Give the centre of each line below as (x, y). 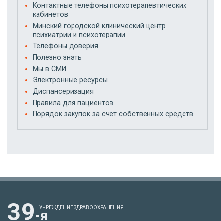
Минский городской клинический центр (99, 26)
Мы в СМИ (49, 69)
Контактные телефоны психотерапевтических (110, 5)
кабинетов (50, 14)
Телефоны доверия (65, 46)
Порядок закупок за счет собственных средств (113, 114)
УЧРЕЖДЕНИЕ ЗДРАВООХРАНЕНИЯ (82, 207)
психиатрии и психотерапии (79, 35)
